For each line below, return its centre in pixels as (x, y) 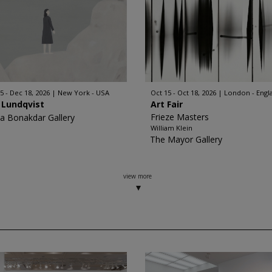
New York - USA (84, 93)
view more (138, 176)
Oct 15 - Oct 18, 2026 (183, 93)
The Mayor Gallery (186, 139)
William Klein (172, 128)
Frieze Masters (180, 117)
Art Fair (167, 104)
